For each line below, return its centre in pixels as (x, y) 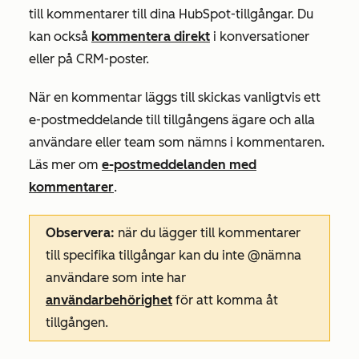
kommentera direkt (151, 36)
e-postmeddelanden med (179, 165)
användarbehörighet (109, 300)
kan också (60, 36)
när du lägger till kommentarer (208, 233)
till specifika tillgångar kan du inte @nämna (173, 255)
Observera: (80, 233)
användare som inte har (116, 278)
